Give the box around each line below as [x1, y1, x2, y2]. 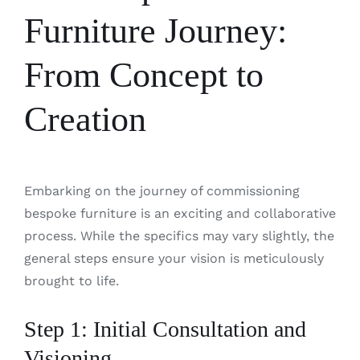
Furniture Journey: [23, 10, 287, 51]
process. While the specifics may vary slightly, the [23, 228, 334, 244]
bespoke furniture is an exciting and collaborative [23, 206, 336, 222]
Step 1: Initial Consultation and [23, 317, 306, 342]
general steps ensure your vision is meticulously [23, 251, 324, 267]
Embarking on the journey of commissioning [23, 183, 300, 199]
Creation [23, 99, 146, 139]
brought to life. [23, 273, 119, 289]
